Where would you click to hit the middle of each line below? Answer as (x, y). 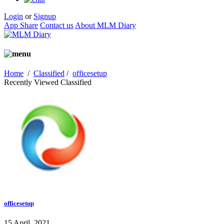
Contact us (57, 25)
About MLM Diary (105, 25)
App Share (21, 25)
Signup (45, 16)
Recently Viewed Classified (48, 82)
